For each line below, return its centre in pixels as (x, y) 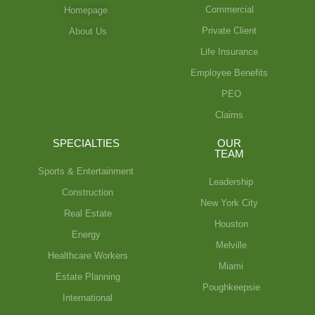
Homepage (86, 10)
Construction (88, 192)
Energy (86, 234)
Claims (229, 115)
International (88, 297)
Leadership (231, 181)
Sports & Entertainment (86, 171)
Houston (231, 224)
